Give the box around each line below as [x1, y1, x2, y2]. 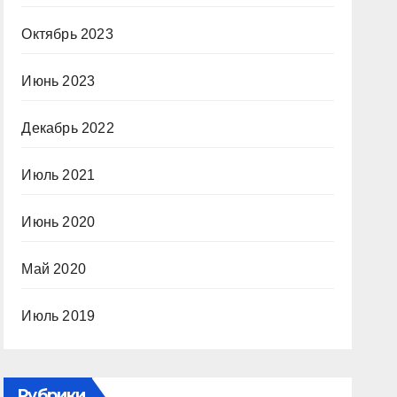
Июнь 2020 [21, 214, 96, 230]
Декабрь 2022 [21, 121, 114, 136]
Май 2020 [21, 261, 86, 276]
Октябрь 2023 [21, 27, 113, 42]
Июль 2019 [21, 308, 96, 323]
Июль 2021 [21, 167, 96, 183]
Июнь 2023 [21, 74, 96, 89]
